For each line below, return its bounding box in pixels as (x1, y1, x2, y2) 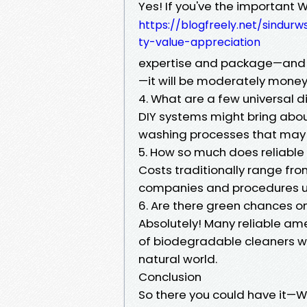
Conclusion (138, 268, 201, 285)
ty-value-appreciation (138, 34, 260, 50)
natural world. (138, 250, 217, 267)
